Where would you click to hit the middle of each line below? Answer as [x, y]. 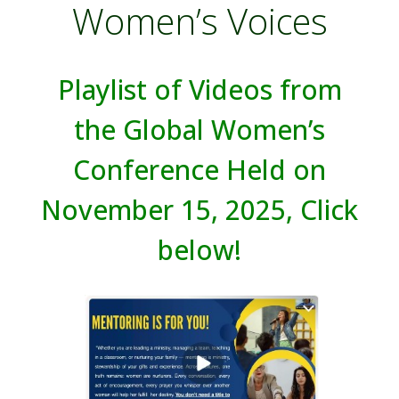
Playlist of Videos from [199, 90]
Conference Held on [199, 170]
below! [199, 250]
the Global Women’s [199, 130]
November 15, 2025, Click [199, 210]
